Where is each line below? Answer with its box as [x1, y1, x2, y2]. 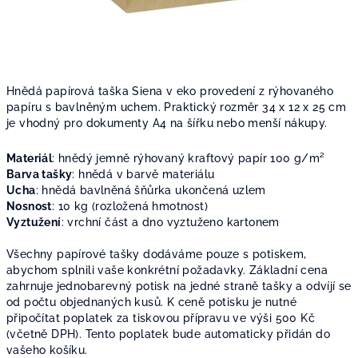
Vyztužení [6, 216, 62, 229]
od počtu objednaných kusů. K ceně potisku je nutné [6, 296, 296, 308]
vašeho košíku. [6, 344, 88, 356]
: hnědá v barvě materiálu [72, 168, 215, 181]
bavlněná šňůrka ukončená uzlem [79, 184, 266, 197]
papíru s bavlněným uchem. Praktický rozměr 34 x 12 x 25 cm [6, 101, 347, 113]
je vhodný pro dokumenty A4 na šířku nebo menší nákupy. [6, 117, 328, 129]
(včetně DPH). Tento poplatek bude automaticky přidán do [6, 328, 330, 340]
